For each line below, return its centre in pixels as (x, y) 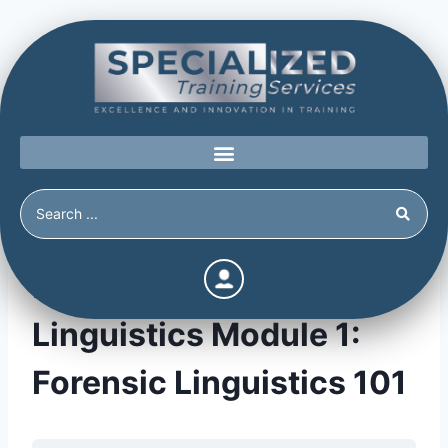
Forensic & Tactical (180, 287)
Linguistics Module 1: (196, 335)
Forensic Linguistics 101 (219, 383)
